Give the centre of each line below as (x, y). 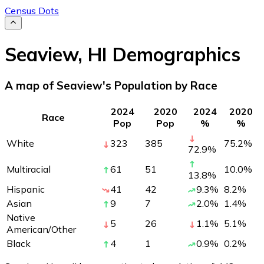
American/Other (41, 229)
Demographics (174, 54)
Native (21, 217)
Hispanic (26, 189)
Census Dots (32, 11)
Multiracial (29, 169)
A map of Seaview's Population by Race (111, 86)
